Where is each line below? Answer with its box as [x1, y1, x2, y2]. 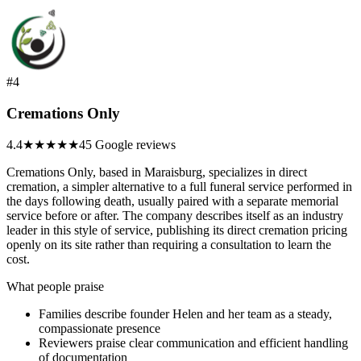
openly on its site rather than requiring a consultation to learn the [6, 238, 331, 252]
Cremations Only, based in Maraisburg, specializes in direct [6, 165, 307, 180]
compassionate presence [39, 322, 160, 336]
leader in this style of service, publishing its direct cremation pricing [6, 223, 347, 238]
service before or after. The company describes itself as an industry [6, 209, 343, 223]
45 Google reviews [79, 138, 176, 152]
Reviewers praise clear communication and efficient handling [39, 336, 348, 351]
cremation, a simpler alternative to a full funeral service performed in [6, 180, 352, 194]
